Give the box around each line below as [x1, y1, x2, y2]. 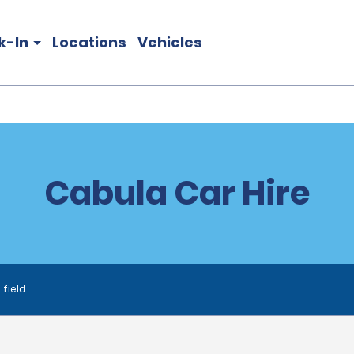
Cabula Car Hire [43, 170, 311, 217]
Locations [52, 32, 126, 52]
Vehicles [137, 32, 202, 52]
